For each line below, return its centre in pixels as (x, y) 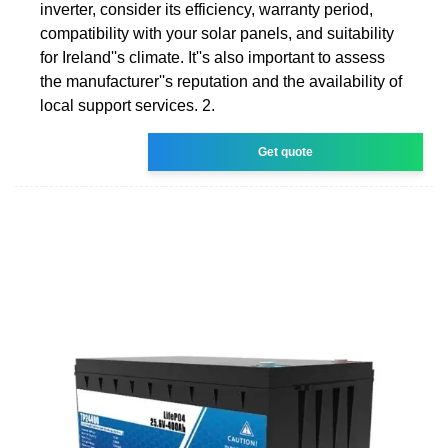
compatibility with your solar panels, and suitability (217, 33)
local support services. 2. (127, 105)
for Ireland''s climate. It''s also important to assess (212, 57)
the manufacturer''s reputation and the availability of (221, 81)
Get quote (286, 151)
